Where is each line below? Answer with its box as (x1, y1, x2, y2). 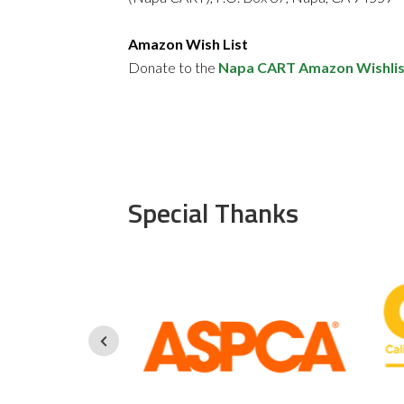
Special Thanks (128, 192, 298, 234)
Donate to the (128, 59, 218, 76)
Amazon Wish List (128, 35, 248, 52)
